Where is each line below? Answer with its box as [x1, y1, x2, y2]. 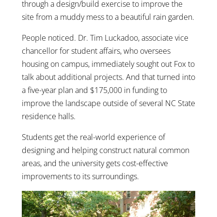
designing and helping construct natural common [21, 145, 189, 156]
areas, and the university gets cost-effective [21, 158, 168, 169]
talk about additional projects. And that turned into [21, 72, 195, 83]
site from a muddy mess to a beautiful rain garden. [21, 12, 194, 23]
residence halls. [21, 111, 76, 122]
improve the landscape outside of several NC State [21, 98, 195, 109]
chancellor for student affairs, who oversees [21, 46, 170, 57]
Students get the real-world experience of [21, 132, 165, 143]
